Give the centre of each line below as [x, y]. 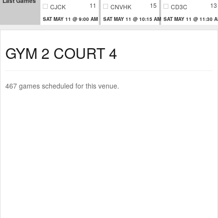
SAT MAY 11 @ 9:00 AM [70, 19]
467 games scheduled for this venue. [62, 85]
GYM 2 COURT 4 [61, 53]
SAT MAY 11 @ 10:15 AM [132, 19]
